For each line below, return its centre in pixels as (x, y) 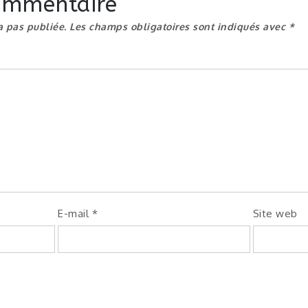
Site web (275, 213)
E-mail (75, 213)
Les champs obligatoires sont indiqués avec (179, 26)
